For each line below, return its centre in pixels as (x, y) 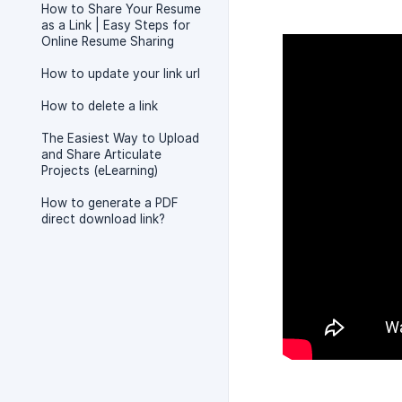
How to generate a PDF (110, 203)
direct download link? (103, 219)
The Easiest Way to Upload (120, 138)
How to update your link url (121, 74)
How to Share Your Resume (121, 9)
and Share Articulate (101, 154)
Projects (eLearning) (100, 170)
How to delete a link (100, 106)
